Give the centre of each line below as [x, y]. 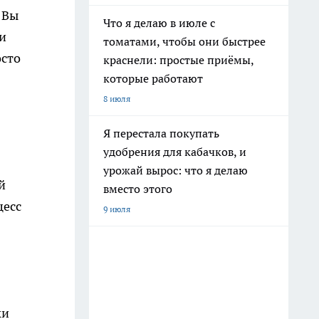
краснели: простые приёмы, [179, 60]
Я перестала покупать [161, 133]
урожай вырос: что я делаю [176, 170]
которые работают [153, 78]
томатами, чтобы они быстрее [184, 41]
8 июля [117, 99]
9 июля [117, 209]
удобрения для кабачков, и [175, 152]
